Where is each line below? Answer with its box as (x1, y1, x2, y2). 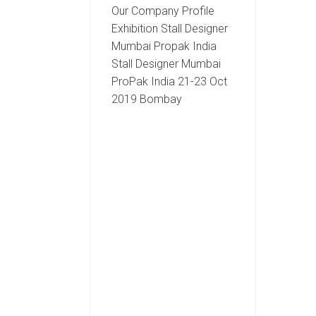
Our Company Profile (111, 4, 215, 18)
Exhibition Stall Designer (111, 21, 229, 35)
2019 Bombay (111, 92, 183, 106)
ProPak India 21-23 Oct (111, 74, 228, 88)
